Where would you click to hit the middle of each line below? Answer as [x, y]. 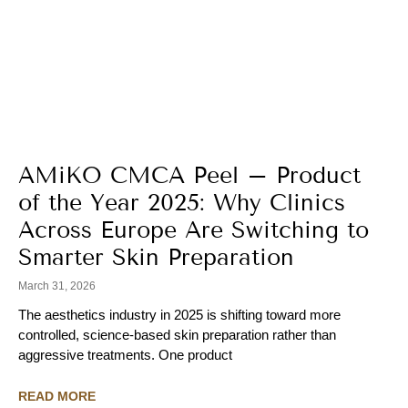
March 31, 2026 [57, 286]
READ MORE [57, 397]
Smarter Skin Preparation [156, 258]
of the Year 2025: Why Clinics [182, 204]
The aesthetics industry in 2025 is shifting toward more [179, 315]
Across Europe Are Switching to [194, 231]
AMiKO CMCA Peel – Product [189, 176]
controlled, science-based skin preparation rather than [177, 335]
